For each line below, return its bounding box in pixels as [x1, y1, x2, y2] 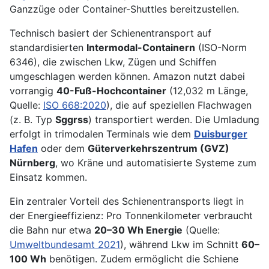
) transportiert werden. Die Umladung [88, 113, 259, 126]
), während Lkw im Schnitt [120, 238, 241, 251]
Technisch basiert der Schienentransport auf [10, 27, 211, 40]
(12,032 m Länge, [166, 85, 248, 97]
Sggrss [55, 113, 88, 126]
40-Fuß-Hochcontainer [56, 85, 166, 97]
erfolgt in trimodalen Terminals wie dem [10, 128, 194, 141]
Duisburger [194, 128, 247, 141]
